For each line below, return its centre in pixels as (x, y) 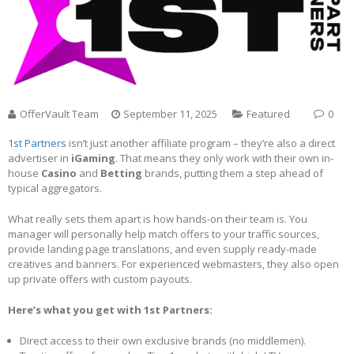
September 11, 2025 (170, 113)
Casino (59, 173)
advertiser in (40, 158)
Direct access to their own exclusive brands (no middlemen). (163, 340)
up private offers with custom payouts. (100, 279)
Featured (268, 113)
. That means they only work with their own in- (224, 158)
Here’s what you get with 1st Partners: (110, 309)
